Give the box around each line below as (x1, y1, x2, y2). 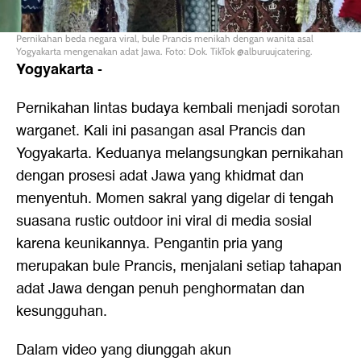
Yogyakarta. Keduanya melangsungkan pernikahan (16, 142, 343, 165)
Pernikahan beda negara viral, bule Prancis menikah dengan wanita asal (16, 32, 313, 44)
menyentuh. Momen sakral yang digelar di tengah (16, 187, 334, 210)
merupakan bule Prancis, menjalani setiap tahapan (16, 255, 342, 278)
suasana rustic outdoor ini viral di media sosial (16, 210, 312, 233)
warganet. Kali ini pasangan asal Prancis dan (16, 119, 305, 143)
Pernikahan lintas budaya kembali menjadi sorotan (16, 97, 340, 120)
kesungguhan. (16, 300, 107, 323)
